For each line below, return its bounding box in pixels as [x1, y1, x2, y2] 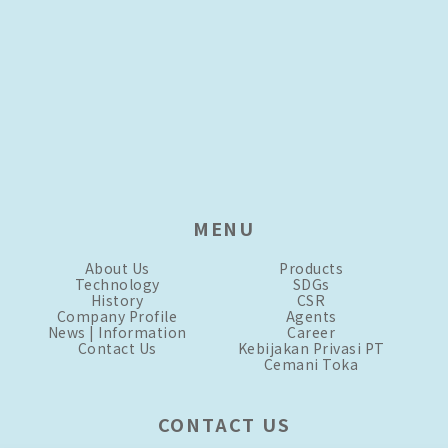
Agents [285, 305, 337, 326]
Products [279, 257, 343, 278]
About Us [84, 257, 150, 278]
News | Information [47, 321, 187, 342]
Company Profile [56, 305, 178, 326]
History [90, 289, 144, 310]
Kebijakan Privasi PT [237, 337, 385, 358]
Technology [74, 273, 160, 294]
